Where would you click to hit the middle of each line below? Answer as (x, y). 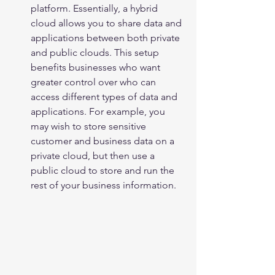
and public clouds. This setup (96, 53)
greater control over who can (95, 82)
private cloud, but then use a (94, 156)
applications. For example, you (99, 112)
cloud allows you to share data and (107, 23)
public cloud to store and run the (104, 171)
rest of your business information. (103, 185)
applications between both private (107, 38)
